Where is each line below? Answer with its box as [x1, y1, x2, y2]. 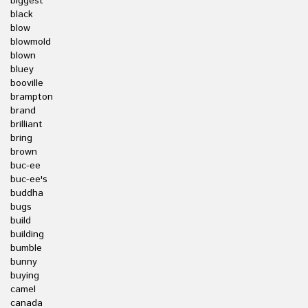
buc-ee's [10, 173, 47, 186]
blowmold [10, 35, 51, 49]
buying [10, 269, 39, 283]
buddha [10, 186, 43, 200]
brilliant [10, 118, 43, 131]
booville [10, 76, 43, 90]
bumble [10, 241, 42, 255]
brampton [10, 90, 53, 104]
